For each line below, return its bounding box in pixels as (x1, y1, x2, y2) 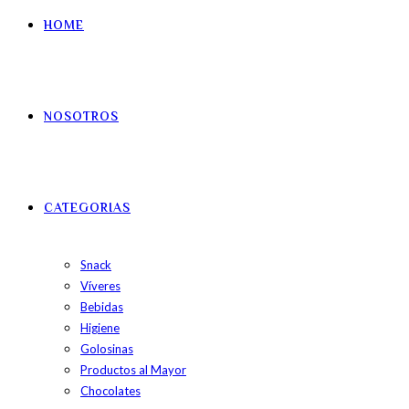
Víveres (80, 278, 121, 293)
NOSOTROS (44, 108, 119, 128)
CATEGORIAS (44, 199, 131, 219)
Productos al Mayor (80, 362, 186, 377)
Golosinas (80, 341, 133, 356)
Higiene (80, 320, 120, 335)
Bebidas (80, 299, 123, 314)
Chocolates (80, 383, 141, 398)
